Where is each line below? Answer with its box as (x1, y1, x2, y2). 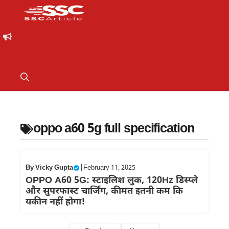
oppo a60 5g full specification (33, 121, 194, 138)
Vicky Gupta (35, 164, 73, 172)
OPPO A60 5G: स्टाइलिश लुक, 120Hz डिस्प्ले (26, 175, 198, 187)
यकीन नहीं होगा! (26, 196, 85, 208)
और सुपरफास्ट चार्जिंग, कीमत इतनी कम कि (26, 186, 183, 197)
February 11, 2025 (83, 164, 135, 172)
